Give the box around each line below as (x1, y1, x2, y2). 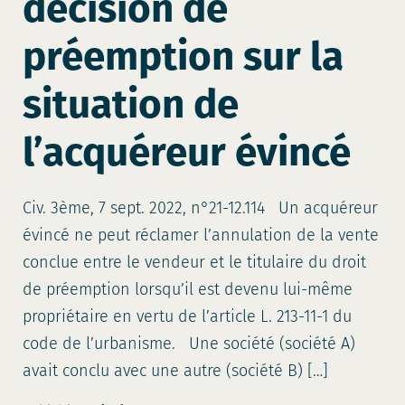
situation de (23, 80, 239, 128)
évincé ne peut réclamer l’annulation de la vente (23, 225, 379, 245)
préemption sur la (23, 33, 344, 80)
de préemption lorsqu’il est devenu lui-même (23, 279, 353, 299)
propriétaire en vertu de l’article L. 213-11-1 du (23, 306, 352, 326)
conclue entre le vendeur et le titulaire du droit (23, 252, 366, 272)
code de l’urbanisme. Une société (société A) (23, 334, 355, 353)
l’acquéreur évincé (23, 128, 351, 176)
